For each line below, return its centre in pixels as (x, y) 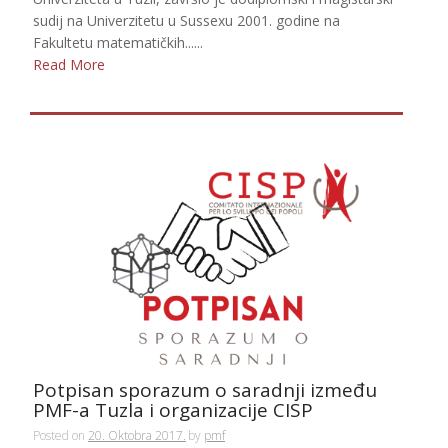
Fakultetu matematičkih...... (118, 42)
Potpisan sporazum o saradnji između (205, 389)
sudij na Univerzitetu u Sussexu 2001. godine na (186, 20)
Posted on (60, 435)
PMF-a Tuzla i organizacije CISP (173, 409)
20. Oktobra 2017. (137, 435)
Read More (69, 65)
